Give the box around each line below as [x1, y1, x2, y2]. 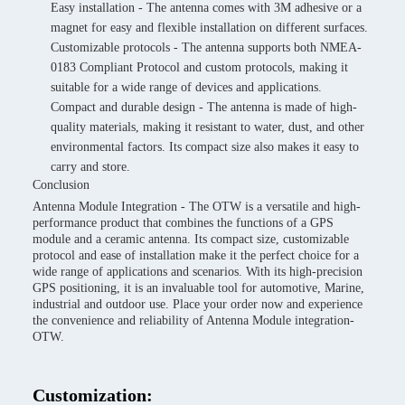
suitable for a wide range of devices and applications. [51, 80, 322, 94]
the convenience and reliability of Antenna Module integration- [33, 314, 354, 327]
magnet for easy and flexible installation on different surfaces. [51, 21, 368, 34]
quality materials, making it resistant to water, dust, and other [51, 120, 364, 134]
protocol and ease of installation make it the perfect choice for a [33, 249, 359, 262]
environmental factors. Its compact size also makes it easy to [51, 140, 359, 154]
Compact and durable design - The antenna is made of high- [51, 100, 357, 114]
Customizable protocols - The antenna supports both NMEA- [51, 41, 362, 54]
